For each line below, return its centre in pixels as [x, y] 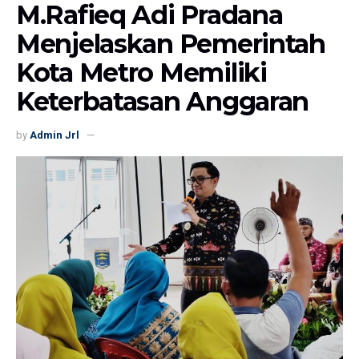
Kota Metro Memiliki [141, 73]
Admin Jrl [54, 135]
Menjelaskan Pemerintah [171, 44]
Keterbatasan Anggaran [163, 102]
